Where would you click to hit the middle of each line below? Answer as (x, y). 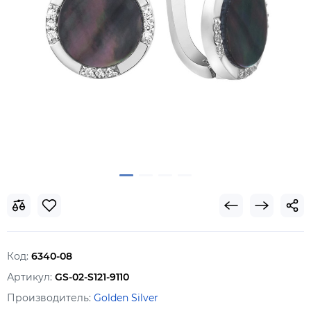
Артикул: (31, 277)
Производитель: (50, 298)
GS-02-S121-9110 (92, 277)
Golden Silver (126, 298)
